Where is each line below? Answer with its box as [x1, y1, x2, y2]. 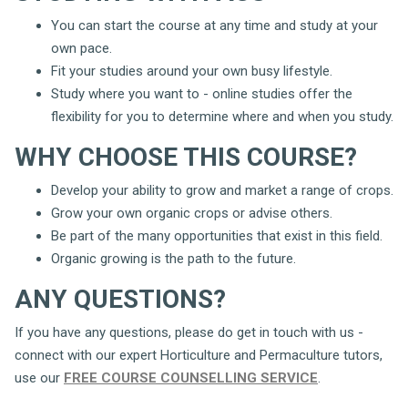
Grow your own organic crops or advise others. [51, 205, 332, 221]
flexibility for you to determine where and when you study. [51, 108, 393, 125]
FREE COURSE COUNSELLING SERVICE [64, 370, 318, 386]
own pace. [51, 40, 112, 56]
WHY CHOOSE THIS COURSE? [15, 142, 357, 172]
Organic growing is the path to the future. [51, 250, 296, 267]
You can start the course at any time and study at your [51, 17, 378, 34]
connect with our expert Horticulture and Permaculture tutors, [15, 347, 382, 363]
